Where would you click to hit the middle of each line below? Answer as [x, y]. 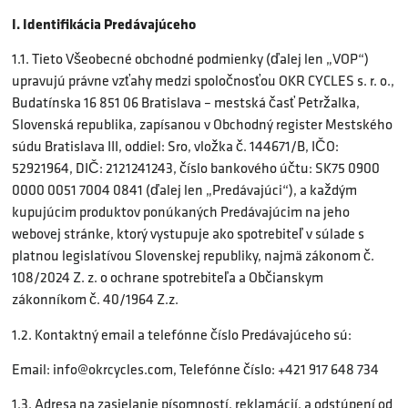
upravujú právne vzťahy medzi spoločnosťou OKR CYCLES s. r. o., [203, 81]
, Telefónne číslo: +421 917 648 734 [276, 369]
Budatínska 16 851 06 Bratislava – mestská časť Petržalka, [186, 103]
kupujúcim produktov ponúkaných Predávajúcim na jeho [181, 212]
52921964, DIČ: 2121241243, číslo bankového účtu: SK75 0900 [196, 168]
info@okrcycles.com [113, 369]
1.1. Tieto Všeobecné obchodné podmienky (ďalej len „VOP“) [190, 59]
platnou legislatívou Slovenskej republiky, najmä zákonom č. [193, 256]
